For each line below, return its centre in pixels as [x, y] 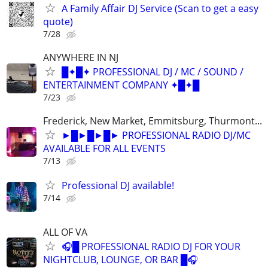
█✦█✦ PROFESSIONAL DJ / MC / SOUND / [153, 72]
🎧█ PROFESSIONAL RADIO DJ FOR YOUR [151, 246]
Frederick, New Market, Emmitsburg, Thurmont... [153, 121]
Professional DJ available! [118, 186]
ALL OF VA [65, 232]
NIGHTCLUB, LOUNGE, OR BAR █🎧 [121, 259]
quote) [58, 21]
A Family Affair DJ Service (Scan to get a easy [160, 8]
